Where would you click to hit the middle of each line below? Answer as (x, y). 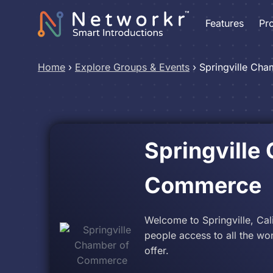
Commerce (203, 185)
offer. (156, 250)
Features (225, 23)
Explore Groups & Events (132, 67)
